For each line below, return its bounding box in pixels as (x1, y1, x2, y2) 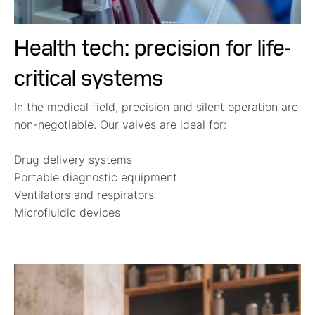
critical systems (14, 63, 163, 91)
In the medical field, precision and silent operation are (14, 100, 298, 115)
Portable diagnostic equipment (14, 170, 177, 185)
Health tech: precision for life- (14, 32, 290, 60)
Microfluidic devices (14, 205, 120, 220)
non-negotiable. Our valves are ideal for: (14, 117, 226, 132)
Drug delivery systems (14, 153, 132, 167)
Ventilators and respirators (14, 188, 154, 202)
